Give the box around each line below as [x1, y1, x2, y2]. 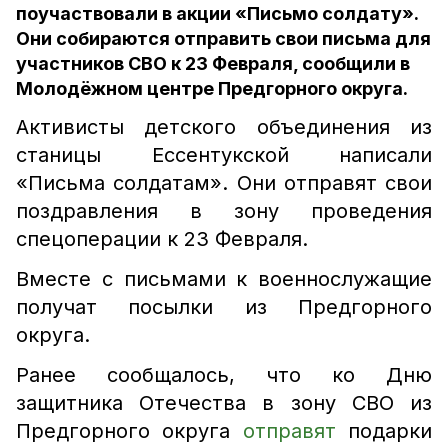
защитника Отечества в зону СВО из [16, 391, 432, 415]
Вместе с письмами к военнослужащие [16, 267, 432, 291]
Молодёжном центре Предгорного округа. [16, 78, 408, 99]
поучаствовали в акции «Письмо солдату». [16, 3, 418, 24]
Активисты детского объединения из [16, 115, 432, 139]
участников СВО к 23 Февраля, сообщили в [16, 53, 410, 74]
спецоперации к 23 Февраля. [16, 227, 308, 251]
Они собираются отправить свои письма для [16, 28, 431, 49]
